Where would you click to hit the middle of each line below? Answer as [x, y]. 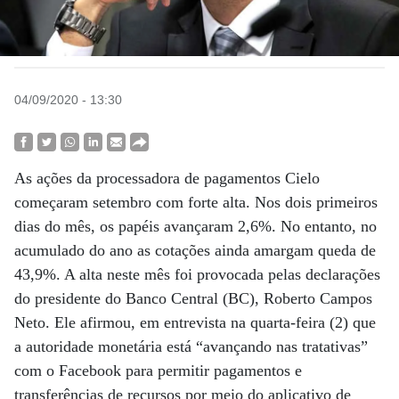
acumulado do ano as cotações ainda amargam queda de [195, 250]
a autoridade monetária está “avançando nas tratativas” [191, 346]
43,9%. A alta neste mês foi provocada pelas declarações [197, 274]
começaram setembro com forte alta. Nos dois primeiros [196, 202]
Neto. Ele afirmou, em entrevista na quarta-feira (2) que [195, 322]
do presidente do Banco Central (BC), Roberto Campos [193, 298]
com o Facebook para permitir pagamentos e [158, 370]
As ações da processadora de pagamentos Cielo [167, 178]
